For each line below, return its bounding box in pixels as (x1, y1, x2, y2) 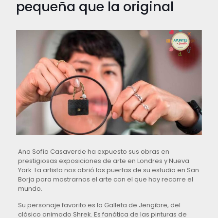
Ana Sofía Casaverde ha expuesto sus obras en (18, 147, 169, 157)
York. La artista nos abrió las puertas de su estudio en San (18, 165, 199, 175)
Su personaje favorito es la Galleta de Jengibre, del (18, 200, 181, 210)
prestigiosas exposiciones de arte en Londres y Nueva (18, 156, 189, 166)
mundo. (18, 184, 42, 194)
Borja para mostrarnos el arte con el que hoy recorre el (18, 175, 193, 184)
